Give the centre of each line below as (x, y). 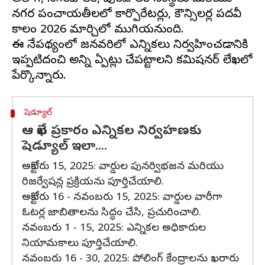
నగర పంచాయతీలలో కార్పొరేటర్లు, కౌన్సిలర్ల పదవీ (127, 15)
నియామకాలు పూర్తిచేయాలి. (80, 244)
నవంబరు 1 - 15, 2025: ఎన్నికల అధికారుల (114, 229)
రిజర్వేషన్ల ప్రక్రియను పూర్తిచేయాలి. (93, 182)
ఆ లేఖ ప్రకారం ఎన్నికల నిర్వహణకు (112, 132)
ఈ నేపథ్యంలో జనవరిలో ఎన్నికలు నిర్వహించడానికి (130, 46)
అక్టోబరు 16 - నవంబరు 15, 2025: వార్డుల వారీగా (122, 198)
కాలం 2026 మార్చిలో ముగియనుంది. (98, 30)
